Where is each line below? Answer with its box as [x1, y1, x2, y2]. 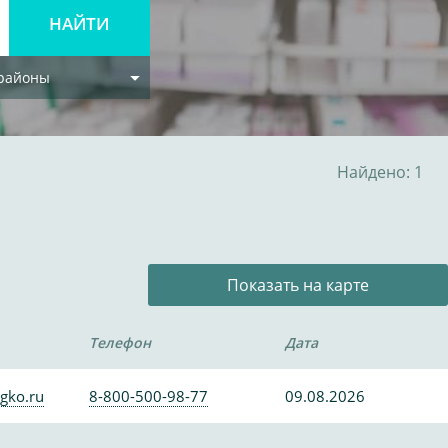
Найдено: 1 [337, 161, 423, 183]
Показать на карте [227, 274, 369, 296]
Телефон [88, 333, 151, 352]
